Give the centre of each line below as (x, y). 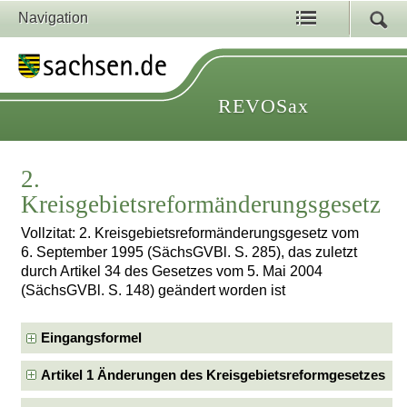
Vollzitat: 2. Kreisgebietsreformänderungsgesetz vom (190, 233)
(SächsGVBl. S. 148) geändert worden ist (154, 291)
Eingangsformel (92, 338)
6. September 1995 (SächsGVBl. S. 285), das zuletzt (189, 253)
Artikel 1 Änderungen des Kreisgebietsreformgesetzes (213, 375)
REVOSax (263, 106)
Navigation (53, 18)
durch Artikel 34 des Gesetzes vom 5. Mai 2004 (172, 272)
